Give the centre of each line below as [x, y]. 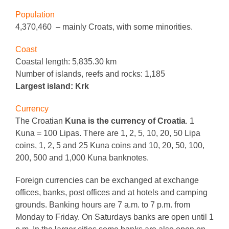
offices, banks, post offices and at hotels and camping [111, 192]
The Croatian [40, 121]
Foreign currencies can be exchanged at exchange [107, 180]
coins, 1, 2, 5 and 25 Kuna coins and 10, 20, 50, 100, [110, 145]
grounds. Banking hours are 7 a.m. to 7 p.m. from [103, 204]
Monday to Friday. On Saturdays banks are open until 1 [114, 217]
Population [35, 14]
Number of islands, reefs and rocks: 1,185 [90, 74]
